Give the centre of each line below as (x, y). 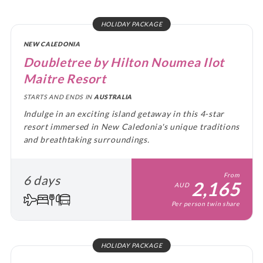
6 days (42, 180)
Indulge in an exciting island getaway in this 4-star (124, 113)
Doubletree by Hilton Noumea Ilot (124, 62)
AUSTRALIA (113, 97)
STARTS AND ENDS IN (58, 97)
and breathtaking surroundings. (86, 139)
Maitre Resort (65, 78)
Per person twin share (205, 203)
